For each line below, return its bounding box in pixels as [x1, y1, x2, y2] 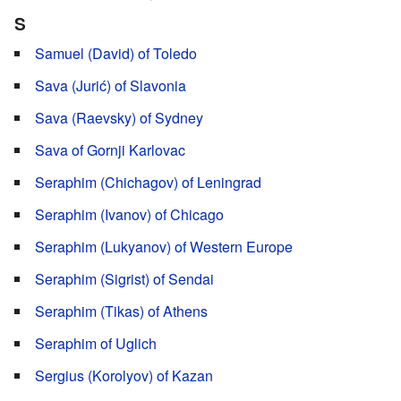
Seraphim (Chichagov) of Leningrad [35, 172, 261, 193]
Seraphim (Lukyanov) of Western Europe [35, 236, 293, 258]
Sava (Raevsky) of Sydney [35, 107, 203, 129]
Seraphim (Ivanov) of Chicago [35, 204, 224, 226]
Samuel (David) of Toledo [35, 43, 197, 64]
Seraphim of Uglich [35, 333, 157, 354]
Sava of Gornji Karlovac [35, 140, 185, 161]
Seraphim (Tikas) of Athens [35, 301, 208, 322]
